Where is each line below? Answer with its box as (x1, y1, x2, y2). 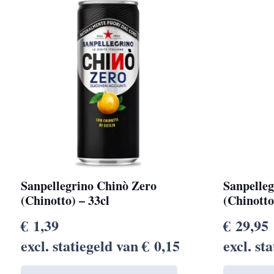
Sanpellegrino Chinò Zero (20, 177, 157, 195)
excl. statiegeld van (20, 235, 142, 257)
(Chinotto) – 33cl (20, 191, 109, 210)
